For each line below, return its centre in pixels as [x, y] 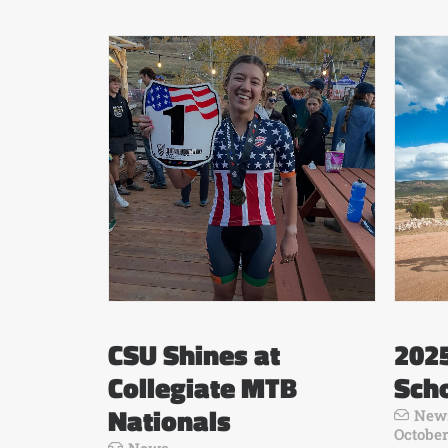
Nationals [169, 420]
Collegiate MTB [202, 387]
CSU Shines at [194, 354]
